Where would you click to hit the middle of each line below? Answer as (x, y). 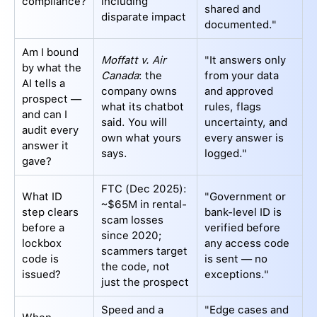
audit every (50, 131)
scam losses (132, 220)
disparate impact (144, 17)
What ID (42, 197)
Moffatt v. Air (134, 60)
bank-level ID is (243, 213)
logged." (226, 154)
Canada (120, 76)
